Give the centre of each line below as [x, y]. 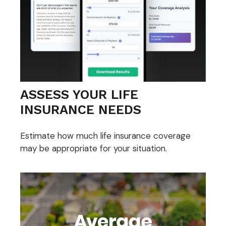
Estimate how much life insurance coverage [105, 136]
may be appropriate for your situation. [94, 149]
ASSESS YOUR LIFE [79, 94]
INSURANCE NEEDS [81, 109]
